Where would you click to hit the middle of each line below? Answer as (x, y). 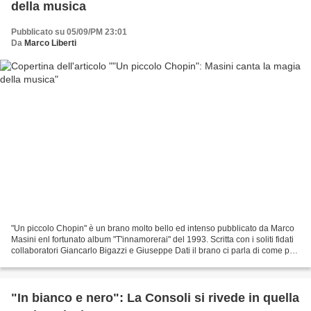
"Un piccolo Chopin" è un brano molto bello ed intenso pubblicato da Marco (153, 229)
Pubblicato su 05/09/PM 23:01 (69, 32)
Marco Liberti (50, 43)
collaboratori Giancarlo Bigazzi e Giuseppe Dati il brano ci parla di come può (155, 251)
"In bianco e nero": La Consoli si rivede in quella (155, 298)
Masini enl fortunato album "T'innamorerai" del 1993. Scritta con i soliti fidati (152, 240)
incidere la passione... (52, 262)
